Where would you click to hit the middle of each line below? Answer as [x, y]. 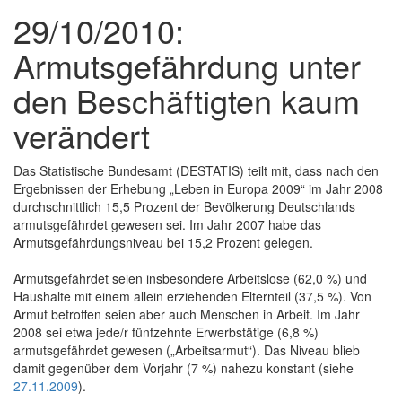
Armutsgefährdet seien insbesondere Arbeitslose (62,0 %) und [190, 278]
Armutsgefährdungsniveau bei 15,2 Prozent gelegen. [163, 242]
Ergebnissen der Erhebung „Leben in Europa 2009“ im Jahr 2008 [198, 188]
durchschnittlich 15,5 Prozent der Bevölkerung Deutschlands [184, 206]
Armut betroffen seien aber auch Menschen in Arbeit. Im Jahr [187, 314]
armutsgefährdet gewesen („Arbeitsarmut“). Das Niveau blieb [187, 350]
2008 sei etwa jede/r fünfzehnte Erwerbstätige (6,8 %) [166, 332]
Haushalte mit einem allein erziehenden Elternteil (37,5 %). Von [192, 296]
